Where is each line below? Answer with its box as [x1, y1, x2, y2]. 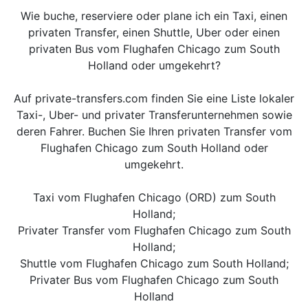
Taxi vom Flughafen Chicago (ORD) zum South [32, 190, 276, 204]
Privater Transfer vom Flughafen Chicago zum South [17, 223, 291, 237]
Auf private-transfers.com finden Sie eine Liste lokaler [14, 91, 294, 105]
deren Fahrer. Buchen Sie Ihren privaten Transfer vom [16, 124, 292, 138]
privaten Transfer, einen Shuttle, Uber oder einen [28, 25, 280, 39]
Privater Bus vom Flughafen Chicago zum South [30, 273, 278, 287]
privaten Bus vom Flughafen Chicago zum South [28, 42, 280, 56]
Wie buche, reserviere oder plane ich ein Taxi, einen [21, 9, 287, 23]
